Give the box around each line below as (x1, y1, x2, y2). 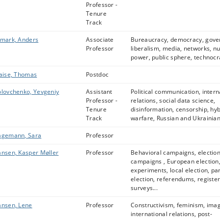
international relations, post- (131, 210, 213, 218)
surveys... (131, 184, 158, 192)
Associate (86, 35, 114, 44)
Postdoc (86, 70, 109, 79)
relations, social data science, (131, 96, 216, 105)
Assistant (86, 87, 112, 96)
